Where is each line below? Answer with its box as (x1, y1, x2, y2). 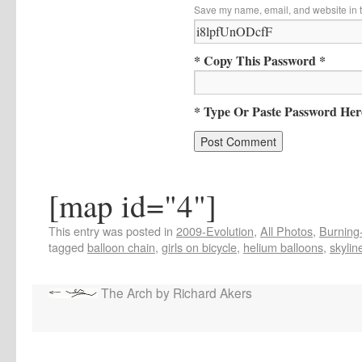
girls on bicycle (162, 238, 237, 255)
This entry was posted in (48, 221, 176, 239)
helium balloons (243, 238, 323, 255)
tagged (48, 238, 87, 255)
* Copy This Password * (194, 50, 326, 69)
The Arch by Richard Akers (98, 283, 252, 301)
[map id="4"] (48, 183, 217, 226)
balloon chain (87, 238, 155, 255)
